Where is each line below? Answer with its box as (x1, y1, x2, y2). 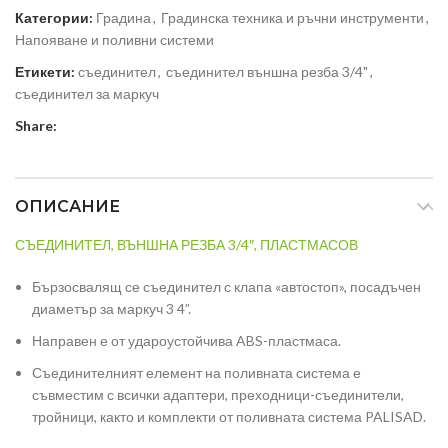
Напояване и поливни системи (15, 31, 214, 49)
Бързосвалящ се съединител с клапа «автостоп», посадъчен (32, 278, 421, 296)
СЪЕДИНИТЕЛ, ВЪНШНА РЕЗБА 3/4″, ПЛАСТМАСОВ (15, 236, 358, 254)
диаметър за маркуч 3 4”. (32, 300, 191, 318)
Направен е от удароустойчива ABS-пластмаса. (32, 332, 341, 350)
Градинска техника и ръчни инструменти (161, 9, 424, 27)
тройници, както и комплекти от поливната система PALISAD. (32, 408, 426, 426)
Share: (15, 117, 57, 135)
